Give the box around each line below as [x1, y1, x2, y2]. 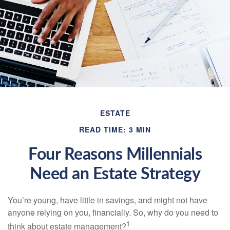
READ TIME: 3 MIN [79, 124, 151, 135]
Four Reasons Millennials [28, 146, 202, 163]
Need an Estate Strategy [29, 166, 201, 182]
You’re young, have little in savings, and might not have [8, 194, 207, 206]
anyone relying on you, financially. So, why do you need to [8, 206, 218, 218]
